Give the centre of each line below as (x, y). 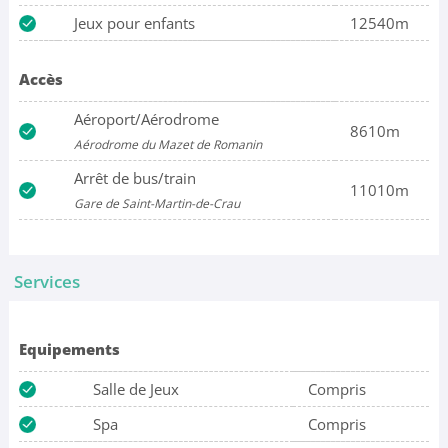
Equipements (69, 348)
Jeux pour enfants (134, 23)
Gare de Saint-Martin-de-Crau (156, 204)
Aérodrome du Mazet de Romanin (167, 145)
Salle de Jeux (135, 388)
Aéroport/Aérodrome (146, 119)
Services (46, 281)
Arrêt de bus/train (134, 178)
